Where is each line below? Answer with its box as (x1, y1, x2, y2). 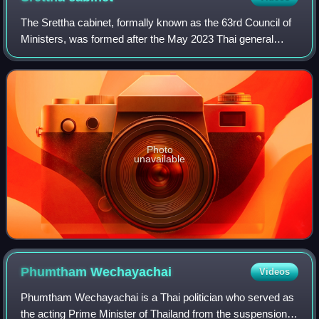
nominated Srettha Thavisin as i (21, 66, 167, 78)
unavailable (134, 153, 185, 165)
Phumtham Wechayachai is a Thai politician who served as (21, 291, 295, 304)
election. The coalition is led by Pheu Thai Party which (21, 49, 270, 62)
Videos (258, 266, 290, 278)
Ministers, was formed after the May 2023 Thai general (21, 33, 274, 46)
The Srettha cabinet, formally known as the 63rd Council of (21, 16, 292, 29)
